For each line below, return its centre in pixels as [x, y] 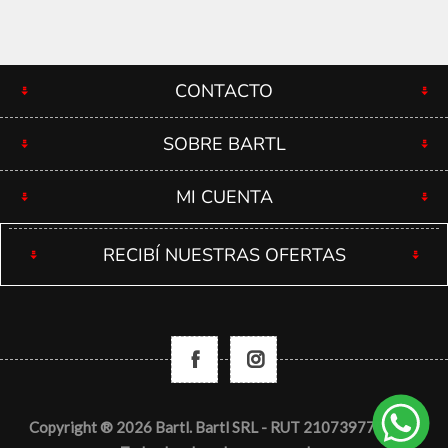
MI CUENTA [224, 197]
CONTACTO [224, 91]
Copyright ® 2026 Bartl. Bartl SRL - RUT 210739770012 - [224, 427]
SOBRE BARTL [224, 144]
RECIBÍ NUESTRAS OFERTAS [224, 255]
